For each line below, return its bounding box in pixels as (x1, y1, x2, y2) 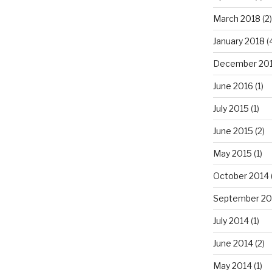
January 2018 (212, 36, 265, 47)
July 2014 (212, 216, 249, 226)
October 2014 (212, 171, 269, 182)
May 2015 (212, 148, 252, 159)
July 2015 (212, 103, 249, 114)
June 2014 (212, 238, 253, 249)
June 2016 (212, 81, 253, 92)
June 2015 (212, 126, 253, 137)
